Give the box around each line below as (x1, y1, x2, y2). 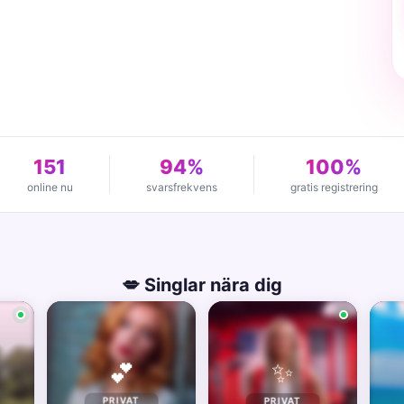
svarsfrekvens (145, 180, 217, 194)
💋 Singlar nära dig (122, 274, 282, 296)
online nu (26, 180, 73, 194)
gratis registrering (289, 180, 378, 194)
